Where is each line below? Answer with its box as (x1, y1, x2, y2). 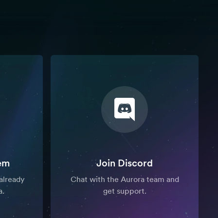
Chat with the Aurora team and (70, 175, 179, 184)
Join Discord (96, 157, 153, 169)
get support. (103, 186, 146, 196)
